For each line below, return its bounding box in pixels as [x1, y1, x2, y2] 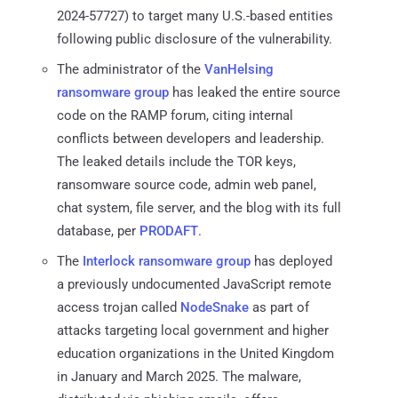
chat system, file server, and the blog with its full [57, 199, 341, 216]
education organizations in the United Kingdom [57, 345, 334, 362]
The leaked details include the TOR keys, [57, 153, 296, 170]
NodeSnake [180, 298, 249, 315]
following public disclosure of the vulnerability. [57, 30, 332, 47]
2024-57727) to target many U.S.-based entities [57, 7, 333, 24]
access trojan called [57, 298, 180, 315]
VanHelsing [204, 60, 274, 77]
